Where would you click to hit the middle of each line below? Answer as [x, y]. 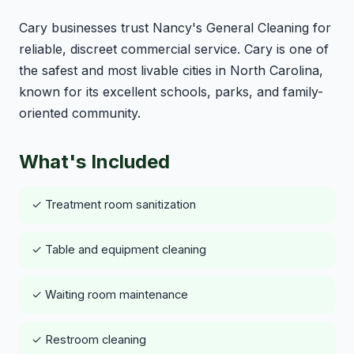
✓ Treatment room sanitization [114, 204]
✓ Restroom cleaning [89, 339]
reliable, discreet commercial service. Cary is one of [174, 49]
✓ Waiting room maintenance [110, 294]
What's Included [94, 161]
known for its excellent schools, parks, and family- [171, 91]
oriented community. [80, 113]
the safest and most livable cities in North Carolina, [171, 70]
